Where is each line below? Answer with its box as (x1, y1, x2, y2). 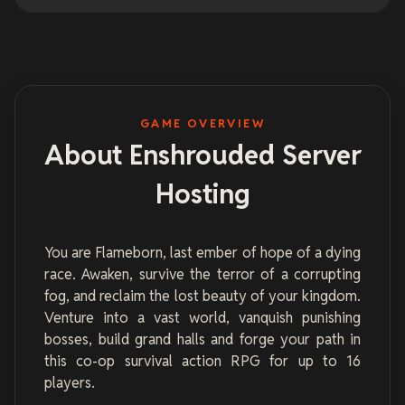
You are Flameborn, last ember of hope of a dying (44, 243, 361, 263)
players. (44, 373, 95, 393)
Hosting (155, 177, 250, 212)
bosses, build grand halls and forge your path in (44, 330, 361, 350)
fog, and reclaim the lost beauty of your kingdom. (44, 287, 361, 306)
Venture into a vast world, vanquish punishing (44, 308, 361, 328)
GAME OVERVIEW (139, 116, 266, 132)
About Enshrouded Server (43, 138, 362, 173)
